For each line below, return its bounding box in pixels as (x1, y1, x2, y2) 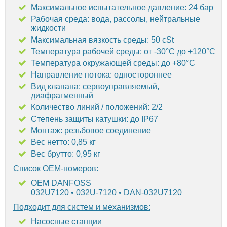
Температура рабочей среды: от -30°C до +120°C (31, 47, 215, 56)
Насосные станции (31, 217, 102, 226)
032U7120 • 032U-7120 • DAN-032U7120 (31, 187, 182, 197)
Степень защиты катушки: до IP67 (31, 114, 158, 123)
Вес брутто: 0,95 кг (31, 149, 100, 158)
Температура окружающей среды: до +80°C (31, 58, 195, 67)
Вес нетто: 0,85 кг (31, 137, 96, 146)
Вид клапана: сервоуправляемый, (31, 82, 159, 91)
